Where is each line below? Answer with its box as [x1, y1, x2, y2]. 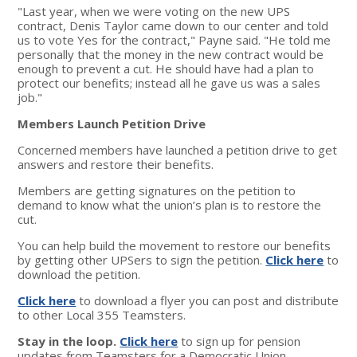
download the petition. [18, 265, 141, 282]
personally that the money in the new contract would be [18, 45, 324, 62]
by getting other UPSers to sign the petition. [18, 251, 266, 268]
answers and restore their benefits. [18, 155, 214, 172]
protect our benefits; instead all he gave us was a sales [18, 74, 321, 91]
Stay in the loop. [18, 332, 120, 349]
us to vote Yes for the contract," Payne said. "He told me [18, 31, 331, 48]
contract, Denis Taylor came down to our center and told [18, 17, 329, 33]
